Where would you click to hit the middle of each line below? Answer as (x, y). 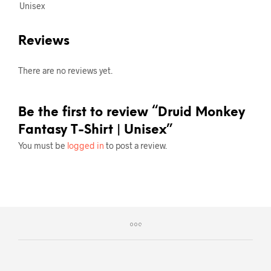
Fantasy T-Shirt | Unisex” (95, 130)
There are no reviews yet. (65, 70)
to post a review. (135, 145)
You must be (43, 145)
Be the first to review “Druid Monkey (132, 112)
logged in (86, 145)
